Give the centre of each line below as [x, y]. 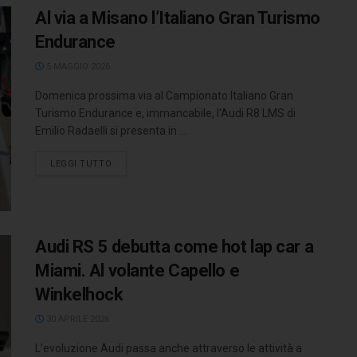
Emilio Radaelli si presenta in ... [111, 130]
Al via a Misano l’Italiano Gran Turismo [178, 18]
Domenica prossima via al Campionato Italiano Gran [164, 95]
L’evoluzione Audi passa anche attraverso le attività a [169, 349]
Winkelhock [79, 295]
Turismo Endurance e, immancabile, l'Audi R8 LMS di [165, 113]
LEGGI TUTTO [81, 163]
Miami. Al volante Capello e [137, 271]
